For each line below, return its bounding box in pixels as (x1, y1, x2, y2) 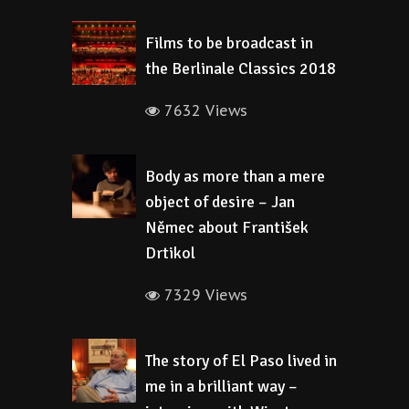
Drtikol (145, 243, 195, 263)
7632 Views (160, 101, 247, 120)
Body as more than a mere (145, 166, 325, 186)
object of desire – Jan (145, 192, 295, 212)
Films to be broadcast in (145, 33, 313, 53)
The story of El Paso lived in (145, 351, 337, 371)
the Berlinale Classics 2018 (145, 58, 336, 79)
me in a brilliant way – (145, 376, 298, 396)
